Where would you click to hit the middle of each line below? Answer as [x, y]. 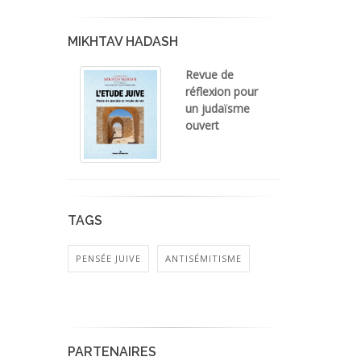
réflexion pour [221, 92]
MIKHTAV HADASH [122, 42]
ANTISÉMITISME [203, 259]
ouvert [202, 126]
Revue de [209, 75]
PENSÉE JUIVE [108, 259]
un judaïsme [217, 109]
